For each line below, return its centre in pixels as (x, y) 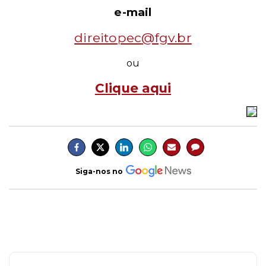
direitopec (108, 37)
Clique (118, 88)
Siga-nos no (99, 171)
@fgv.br (167, 37)
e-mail (133, 12)
